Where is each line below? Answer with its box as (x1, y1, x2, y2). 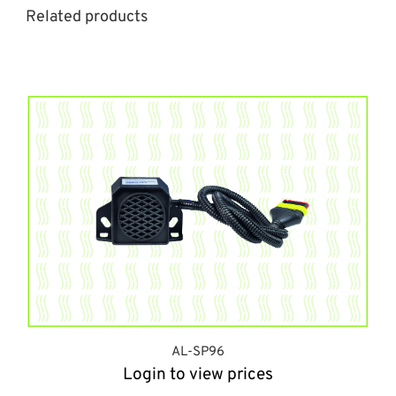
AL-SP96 (171, 344, 225, 362)
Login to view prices (123, 364, 273, 386)
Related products (26, 6, 148, 27)
